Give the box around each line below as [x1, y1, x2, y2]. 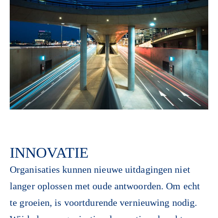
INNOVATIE [10, 145, 89, 161]
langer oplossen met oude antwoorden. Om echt [10, 181, 200, 191]
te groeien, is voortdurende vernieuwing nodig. [10, 197, 198, 208]
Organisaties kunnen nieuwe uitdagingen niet [10, 164, 190, 175]
